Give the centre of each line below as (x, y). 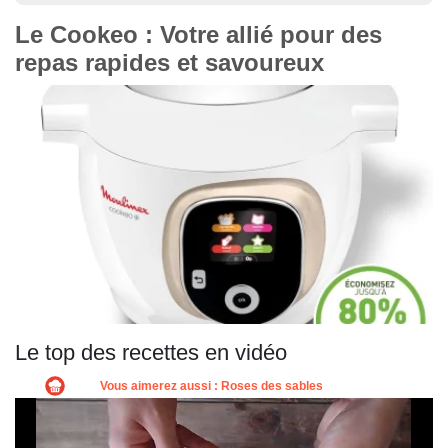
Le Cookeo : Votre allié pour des (198, 34)
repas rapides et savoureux (169, 62)
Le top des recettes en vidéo (151, 353)
